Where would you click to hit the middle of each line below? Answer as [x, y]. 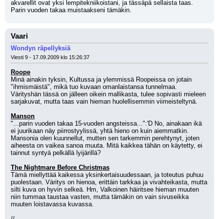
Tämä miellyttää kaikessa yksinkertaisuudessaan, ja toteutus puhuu [107, 175]
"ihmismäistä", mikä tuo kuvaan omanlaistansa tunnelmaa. [94, 87]
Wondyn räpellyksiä [41, 48]
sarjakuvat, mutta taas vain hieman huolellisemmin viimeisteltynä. [104, 101]
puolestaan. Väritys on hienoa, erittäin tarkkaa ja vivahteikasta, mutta [109, 182]
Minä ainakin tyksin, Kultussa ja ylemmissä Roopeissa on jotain [101, 79]
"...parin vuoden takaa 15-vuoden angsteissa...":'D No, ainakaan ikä [106, 123]
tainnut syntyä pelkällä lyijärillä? [56, 153]
